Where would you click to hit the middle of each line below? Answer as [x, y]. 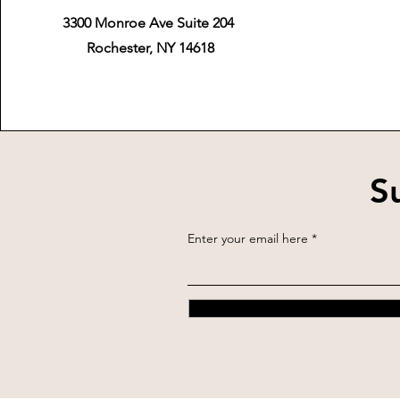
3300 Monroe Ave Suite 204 [150, 23]
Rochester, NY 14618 [150, 48]
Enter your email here [248, 238]
